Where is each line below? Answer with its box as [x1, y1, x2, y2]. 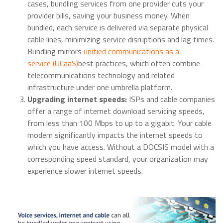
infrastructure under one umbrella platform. [27, 81, 172, 94]
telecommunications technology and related [27, 69, 175, 82]
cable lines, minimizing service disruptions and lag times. [27, 33, 214, 46]
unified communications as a [84, 45, 179, 58]
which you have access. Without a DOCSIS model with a [27, 141, 214, 153]
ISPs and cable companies [129, 93, 215, 106]
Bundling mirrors [27, 45, 84, 58]
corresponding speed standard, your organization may [27, 153, 208, 165]
